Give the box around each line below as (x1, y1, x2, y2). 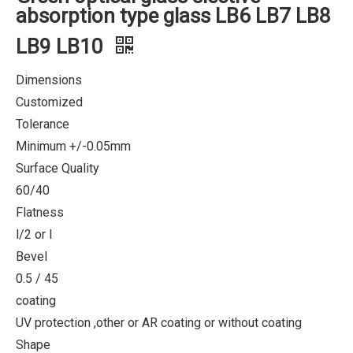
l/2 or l (16, 227, 52, 242)
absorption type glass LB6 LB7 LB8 (16, 4, 331, 28)
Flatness (16, 205, 64, 220)
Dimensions (16, 72, 82, 87)
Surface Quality (16, 161, 99, 176)
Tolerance (16, 117, 69, 132)
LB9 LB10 (16, 35, 108, 58)
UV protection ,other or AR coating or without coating (16, 315, 302, 330)
